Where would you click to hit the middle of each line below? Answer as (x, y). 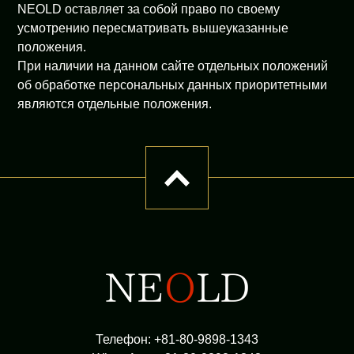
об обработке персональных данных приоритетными (173, 85)
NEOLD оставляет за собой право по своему (149, 9)
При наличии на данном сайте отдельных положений (173, 66)
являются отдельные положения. (115, 104)
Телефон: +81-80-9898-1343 (177, 339)
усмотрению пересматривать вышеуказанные (153, 28)
